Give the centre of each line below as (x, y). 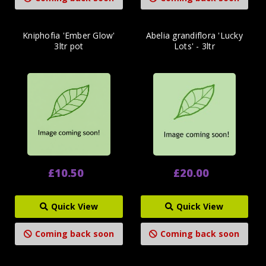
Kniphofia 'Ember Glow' (69, 35)
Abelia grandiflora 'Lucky (194, 35)
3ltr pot (69, 46)
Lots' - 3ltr (194, 46)
